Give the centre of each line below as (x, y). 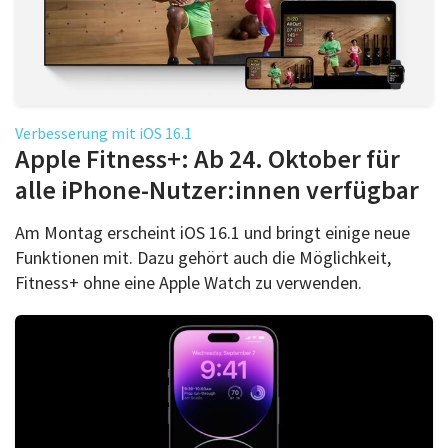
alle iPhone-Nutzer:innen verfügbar (217, 189)
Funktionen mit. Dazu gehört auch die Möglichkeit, (203, 257)
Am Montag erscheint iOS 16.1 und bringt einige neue (212, 232)
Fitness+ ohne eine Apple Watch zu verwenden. (188, 282)
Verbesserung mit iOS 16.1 (103, 132)
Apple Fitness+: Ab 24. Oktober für (207, 158)
